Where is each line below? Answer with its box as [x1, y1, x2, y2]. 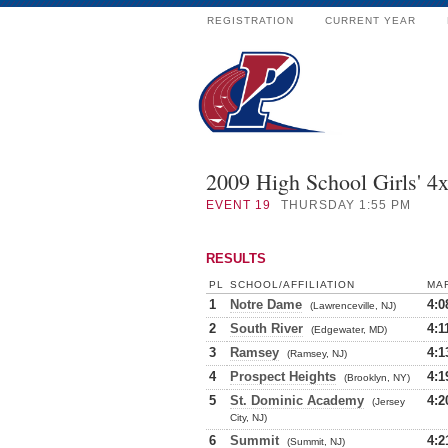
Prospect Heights [230, 369, 336, 384]
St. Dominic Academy [230, 393, 364, 408]
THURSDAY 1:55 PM [281, 198, 411, 212]
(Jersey [372, 396, 405, 407]
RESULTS [206, 251, 266, 266]
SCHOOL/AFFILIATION [230, 279, 355, 290]
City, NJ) [230, 412, 267, 423]
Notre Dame [230, 297, 302, 312]
